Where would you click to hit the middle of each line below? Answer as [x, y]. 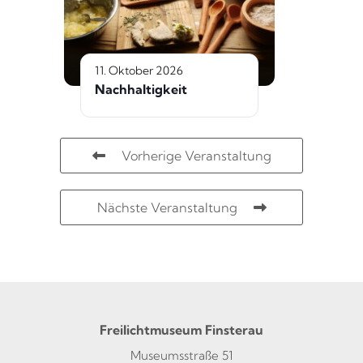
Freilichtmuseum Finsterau [181, 329]
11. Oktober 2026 [139, 70]
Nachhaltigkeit [141, 89]
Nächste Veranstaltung [167, 207]
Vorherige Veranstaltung [196, 155]
